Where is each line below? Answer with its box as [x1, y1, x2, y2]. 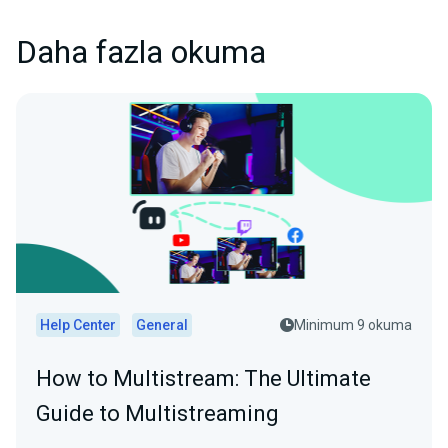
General [136, 317, 188, 334]
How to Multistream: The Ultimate [36, 366, 371, 392]
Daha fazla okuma [16, 29, 266, 77]
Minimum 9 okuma [294, 317, 412, 334]
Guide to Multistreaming [36, 401, 279, 427]
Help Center [40, 317, 116, 334]
